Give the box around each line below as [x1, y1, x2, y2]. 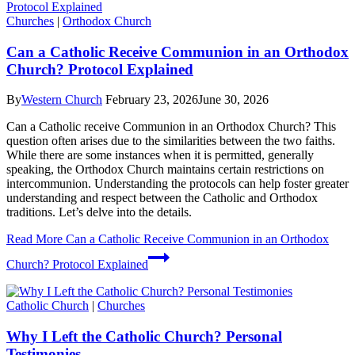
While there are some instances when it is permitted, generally [6, 148, 314, 162]
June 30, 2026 [198, 93, 269, 107]
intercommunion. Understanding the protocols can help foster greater [6, 177, 349, 191]
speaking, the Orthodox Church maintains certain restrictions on [6, 162, 324, 177]
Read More [6, 232, 63, 246]
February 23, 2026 [105, 93, 198, 107]
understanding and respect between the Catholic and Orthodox [6, 191, 318, 205]
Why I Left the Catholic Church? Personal [6, 328, 282, 345]
